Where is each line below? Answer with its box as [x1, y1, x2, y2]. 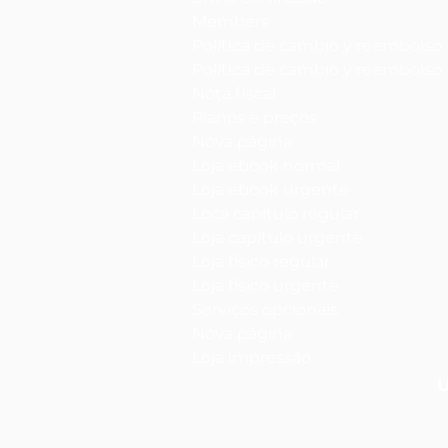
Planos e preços [192, 107, 317, 127]
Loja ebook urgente [192, 179, 349, 199]
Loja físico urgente [192, 275, 339, 295]
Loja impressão [192, 347, 311, 367]
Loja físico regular [192, 251, 330, 271]
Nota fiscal [192, 83, 276, 103]
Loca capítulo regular [192, 203, 359, 223]
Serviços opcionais [192, 299, 338, 319]
